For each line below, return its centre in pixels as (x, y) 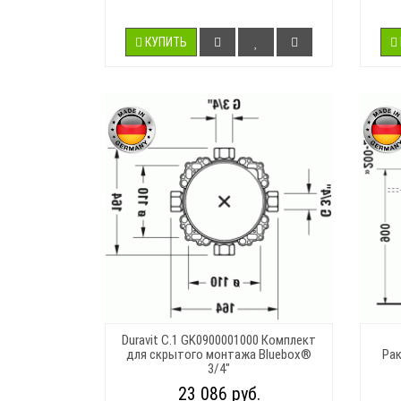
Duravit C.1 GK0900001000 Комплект (219, 340)
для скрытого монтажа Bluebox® (219, 354)
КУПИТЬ (166, 42)
